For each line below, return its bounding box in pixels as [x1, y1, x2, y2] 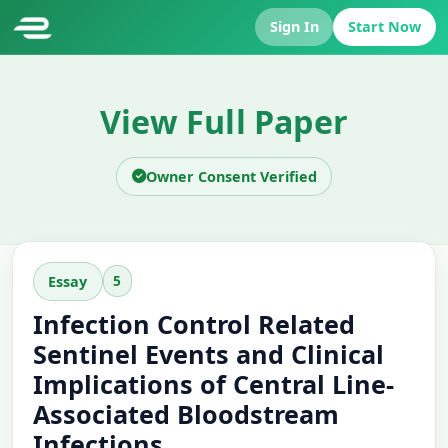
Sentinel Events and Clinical [33, 336, 384, 371]
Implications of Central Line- [33, 366, 394, 401]
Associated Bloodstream [33, 396, 339, 431]
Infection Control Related [33, 306, 355, 341]
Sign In [269, 17, 319, 37]
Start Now [348, 17, 422, 37]
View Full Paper [100, 99, 348, 143]
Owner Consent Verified [145, 166, 317, 186]
